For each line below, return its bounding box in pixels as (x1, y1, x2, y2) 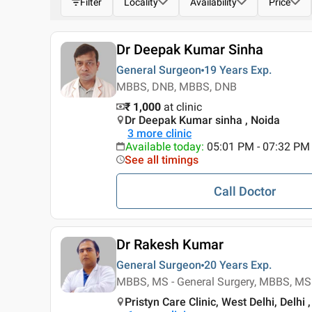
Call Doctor (213, 184, 276, 198)
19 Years (204, 63, 248, 77)
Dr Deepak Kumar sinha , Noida (125, 114, 280, 127)
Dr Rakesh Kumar (116, 236, 224, 253)
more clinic (136, 127, 192, 140)
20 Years (204, 258, 248, 272)
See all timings (125, 153, 198, 166)
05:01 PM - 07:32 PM (207, 140, 310, 153)
